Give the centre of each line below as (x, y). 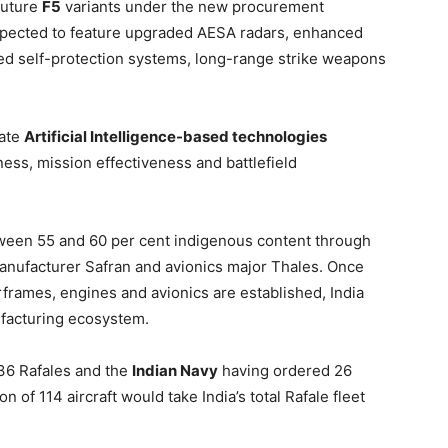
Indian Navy (175, 370)
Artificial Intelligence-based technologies (175, 136)
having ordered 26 (285, 370)
